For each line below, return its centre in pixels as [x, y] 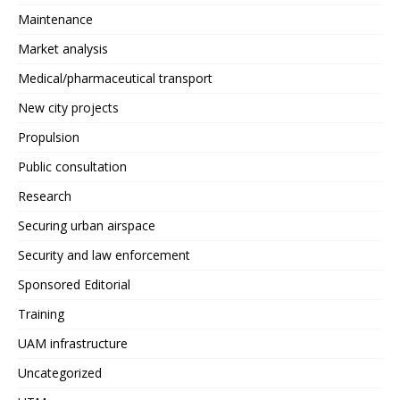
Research [45, 196]
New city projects [68, 108]
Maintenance [55, 19]
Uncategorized [60, 373]
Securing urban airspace [87, 225]
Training [41, 314]
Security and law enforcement [104, 255]
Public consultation [72, 167]
